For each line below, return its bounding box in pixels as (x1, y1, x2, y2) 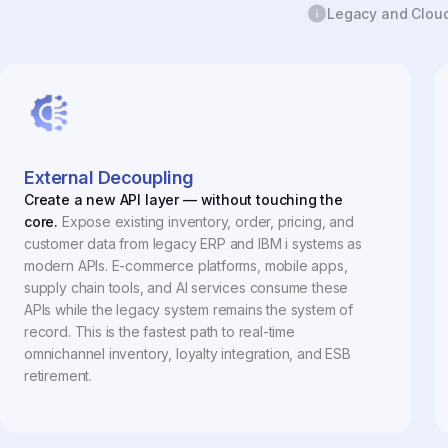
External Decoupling (24, 167, 194, 189)
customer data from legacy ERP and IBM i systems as (24, 235, 363, 253)
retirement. (24, 367, 93, 385)
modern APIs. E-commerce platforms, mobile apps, (24, 257, 348, 275)
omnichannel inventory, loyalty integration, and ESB (24, 345, 351, 363)
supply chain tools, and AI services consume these (24, 279, 349, 297)
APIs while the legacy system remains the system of (24, 301, 354, 319)
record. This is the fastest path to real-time (24, 323, 295, 341)
